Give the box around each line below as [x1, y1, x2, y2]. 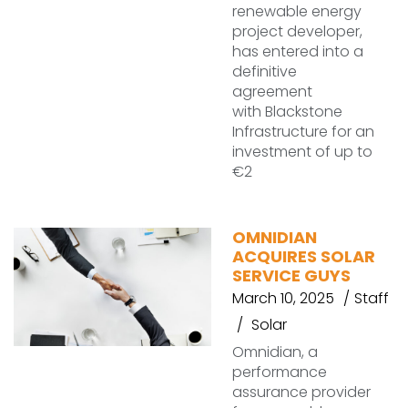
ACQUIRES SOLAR [232, 245, 375, 268]
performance [232, 362, 327, 382]
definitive [232, 61, 297, 82]
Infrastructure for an [232, 121, 374, 142]
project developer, [232, 21, 362, 42]
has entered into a [232, 41, 363, 62]
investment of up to [232, 141, 372, 162]
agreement [232, 81, 312, 102]
